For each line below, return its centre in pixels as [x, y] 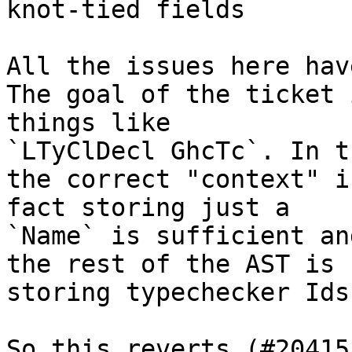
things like [88, 123]
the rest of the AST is [170, 264]
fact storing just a [148, 208]
